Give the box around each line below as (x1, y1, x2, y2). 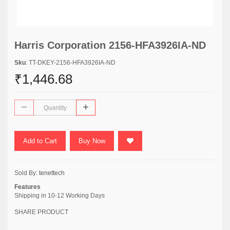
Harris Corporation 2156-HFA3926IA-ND (14, 40, 206, 51)
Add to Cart (23, 137, 57, 145)
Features (14, 183, 41, 190)
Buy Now (79, 137, 105, 145)
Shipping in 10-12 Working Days (14, 192, 105, 199)
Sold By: (14, 169, 39, 177)
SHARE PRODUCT (14, 208, 68, 216)
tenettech (39, 169, 65, 177)
